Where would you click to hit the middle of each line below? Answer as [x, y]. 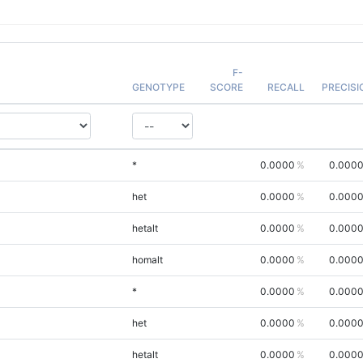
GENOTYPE [158, 87]
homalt [147, 259]
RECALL [286, 87]
